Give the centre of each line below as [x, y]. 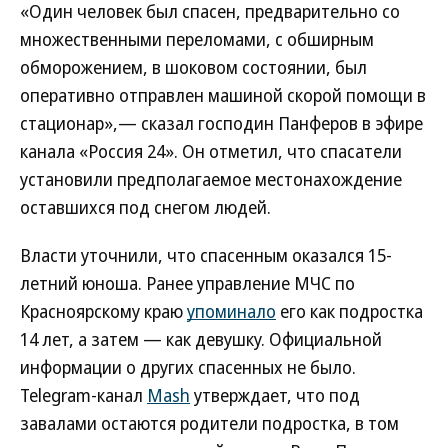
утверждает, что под [275, 395]
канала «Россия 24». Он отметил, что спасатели [211, 151]
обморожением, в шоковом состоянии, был [193, 67]
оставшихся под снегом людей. [145, 207]
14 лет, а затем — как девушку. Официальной [201, 339]
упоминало [231, 311]
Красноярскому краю [103, 311]
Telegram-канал [83, 395]
